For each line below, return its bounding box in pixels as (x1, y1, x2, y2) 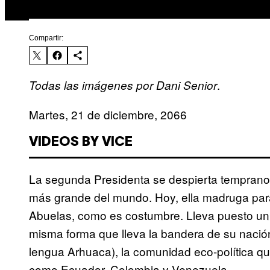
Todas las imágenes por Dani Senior (29, 77, 217, 93)
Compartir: (29, 34, 63, 43)
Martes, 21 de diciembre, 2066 (29, 106, 187, 123)
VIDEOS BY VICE (29, 136, 133, 149)
